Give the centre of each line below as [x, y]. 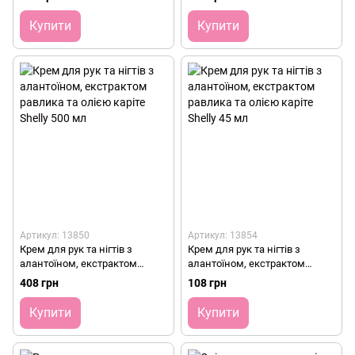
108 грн [207, 283]
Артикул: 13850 [55, 236]
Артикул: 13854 [223, 236]
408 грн [39, 283]
